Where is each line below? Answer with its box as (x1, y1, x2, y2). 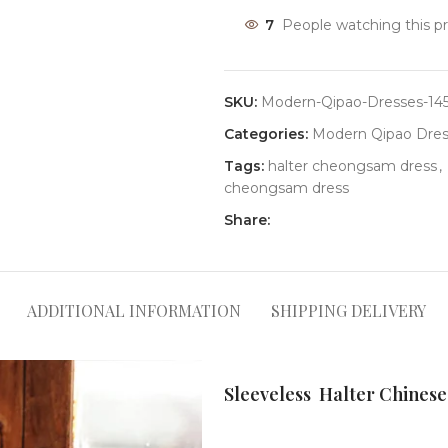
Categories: (224, 125, 308, 143)
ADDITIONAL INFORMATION (27, 300, 241, 321)
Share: (224, 211, 270, 229)
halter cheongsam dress (268, 157, 437, 175)
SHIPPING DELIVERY (271, 300, 426, 321)
